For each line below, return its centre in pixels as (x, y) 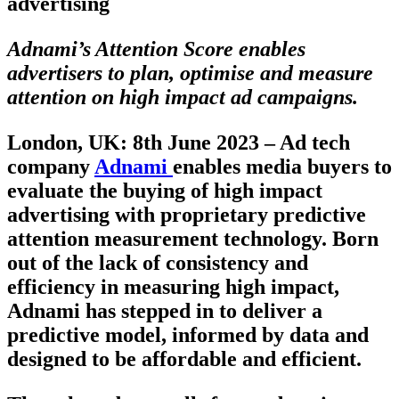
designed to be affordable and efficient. (184, 358)
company (51, 166)
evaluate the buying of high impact (165, 190)
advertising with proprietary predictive (187, 214)
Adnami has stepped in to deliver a (165, 310)
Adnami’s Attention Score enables (156, 49)
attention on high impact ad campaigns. (183, 97)
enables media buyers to (282, 166)
